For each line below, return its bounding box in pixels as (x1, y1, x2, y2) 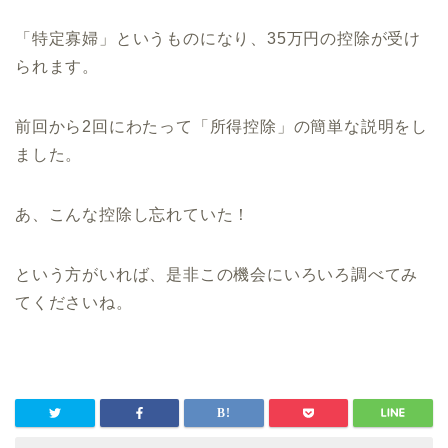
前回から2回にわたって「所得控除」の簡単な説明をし (15, 118, 428, 136)
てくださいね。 (15, 294, 133, 312)
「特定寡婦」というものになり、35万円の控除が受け (15, 30, 421, 48)
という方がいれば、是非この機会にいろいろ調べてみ (15, 266, 419, 284)
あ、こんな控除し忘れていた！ (15, 206, 251, 224)
